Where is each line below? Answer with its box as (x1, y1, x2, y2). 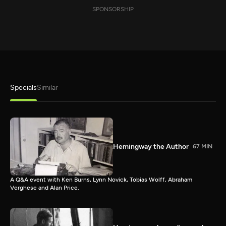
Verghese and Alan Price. (10, 184, 79, 191)
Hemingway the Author (113, 142, 189, 151)
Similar (37, 83, 58, 92)
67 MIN (193, 143, 212, 150)
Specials (10, 83, 37, 92)
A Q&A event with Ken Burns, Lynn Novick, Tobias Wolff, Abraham (10, 176, 192, 183)
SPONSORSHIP (92, 6, 134, 13)
